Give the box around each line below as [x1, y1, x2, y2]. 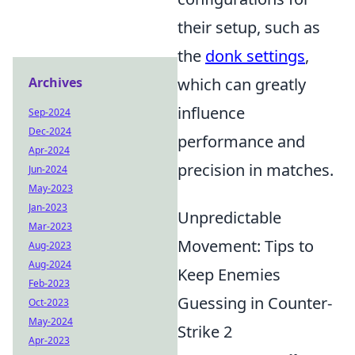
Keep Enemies [177, 264, 281, 286]
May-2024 [29, 315, 73, 328]
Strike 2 [177, 321, 232, 343]
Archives [29, 74, 82, 91]
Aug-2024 [29, 258, 71, 271]
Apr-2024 [29, 143, 70, 157]
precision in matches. [177, 159, 334, 181]
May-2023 [29, 181, 73, 195]
